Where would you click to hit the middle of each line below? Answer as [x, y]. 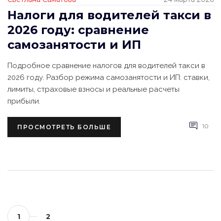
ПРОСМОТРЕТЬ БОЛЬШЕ [64, 127]
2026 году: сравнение [78, 30]
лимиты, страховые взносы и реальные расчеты [93, 89]
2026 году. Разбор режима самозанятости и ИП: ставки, [109, 77]
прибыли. [24, 101]
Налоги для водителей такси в [109, 15]
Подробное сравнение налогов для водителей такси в [106, 65]
